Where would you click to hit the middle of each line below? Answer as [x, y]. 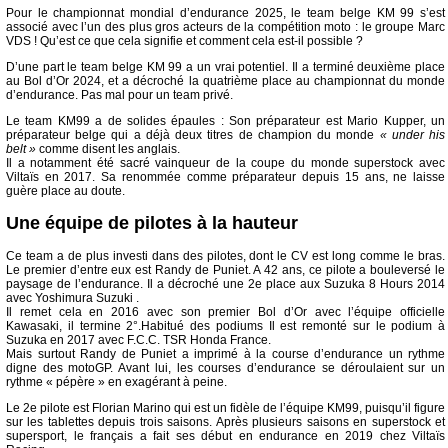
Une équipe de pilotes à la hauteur [152, 223]
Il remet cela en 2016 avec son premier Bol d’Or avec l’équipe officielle [226, 311]
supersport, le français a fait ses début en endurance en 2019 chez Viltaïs [226, 435]
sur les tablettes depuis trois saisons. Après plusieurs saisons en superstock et [226, 421]
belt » [21, 149]
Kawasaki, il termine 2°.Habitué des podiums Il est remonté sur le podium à [226, 325]
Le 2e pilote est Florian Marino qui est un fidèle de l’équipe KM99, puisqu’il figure [226, 407]
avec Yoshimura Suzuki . [72, 297]
